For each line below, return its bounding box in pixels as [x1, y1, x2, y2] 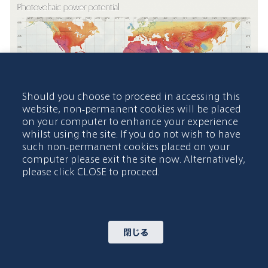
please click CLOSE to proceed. [22, 165, 160, 178]
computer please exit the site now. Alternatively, [22, 153, 245, 165]
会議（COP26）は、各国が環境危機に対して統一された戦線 [10, 192, 257, 205]
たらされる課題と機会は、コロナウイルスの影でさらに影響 [10, 218, 252, 232]
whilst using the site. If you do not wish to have [22, 127, 240, 140]
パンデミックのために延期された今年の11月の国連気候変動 [10, 179, 255, 192]
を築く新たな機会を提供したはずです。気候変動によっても [10, 205, 252, 218]
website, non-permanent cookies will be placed [22, 102, 241, 115]
